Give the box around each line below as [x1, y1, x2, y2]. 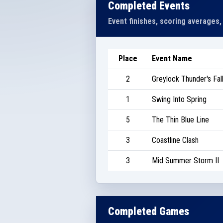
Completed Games [108, 205, 189, 218]
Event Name [152, 53, 192, 63]
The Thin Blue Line [152, 114, 209, 124]
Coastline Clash [152, 135, 199, 145]
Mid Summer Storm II [152, 155, 219, 165]
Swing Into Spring [152, 94, 207, 104]
